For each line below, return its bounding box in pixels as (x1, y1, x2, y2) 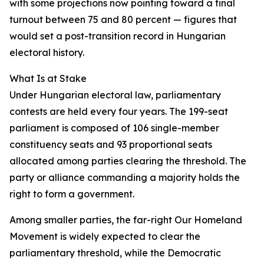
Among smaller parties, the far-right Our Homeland (9, 214, 242, 226)
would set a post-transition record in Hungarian (9, 30, 226, 42)
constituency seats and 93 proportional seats (9, 138, 212, 150)
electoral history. (9, 47, 84, 58)
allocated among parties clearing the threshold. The (9, 155, 246, 167)
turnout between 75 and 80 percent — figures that (9, 14, 237, 25)
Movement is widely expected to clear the (9, 230, 200, 242)
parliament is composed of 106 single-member (9, 122, 219, 134)
